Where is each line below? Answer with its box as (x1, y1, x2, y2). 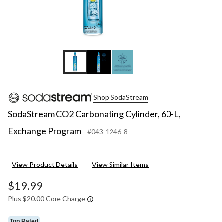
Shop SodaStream (93, 92, 148, 101)
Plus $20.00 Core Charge (8, 194, 85, 203)
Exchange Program (8, 125, 81, 137)
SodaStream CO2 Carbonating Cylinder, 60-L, (8, 109, 181, 120)
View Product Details (12, 160, 78, 169)
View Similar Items (92, 160, 149, 169)
